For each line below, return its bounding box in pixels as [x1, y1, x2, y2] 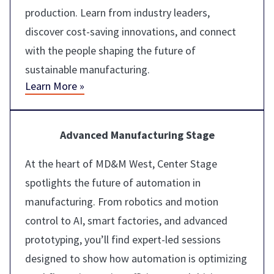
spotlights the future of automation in [25, 175, 201, 190]
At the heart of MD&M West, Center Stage [25, 156, 217, 171]
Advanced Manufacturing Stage [59, 127, 215, 142]
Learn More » [25, 78, 84, 93]
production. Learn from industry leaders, [25, 5, 210, 20]
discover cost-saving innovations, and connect [25, 24, 236, 39]
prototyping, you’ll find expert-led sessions [25, 232, 221, 246]
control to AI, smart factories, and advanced [25, 213, 228, 228]
